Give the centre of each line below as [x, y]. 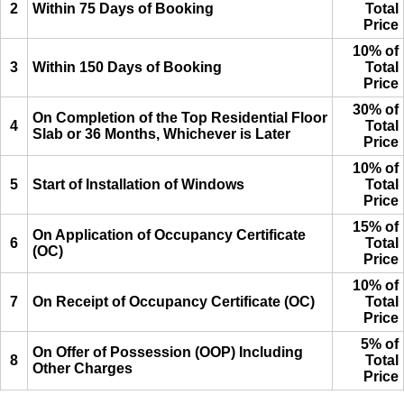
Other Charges [83, 369]
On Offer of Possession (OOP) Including [168, 353]
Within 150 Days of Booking [127, 68]
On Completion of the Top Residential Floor [180, 118]
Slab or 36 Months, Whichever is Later [161, 134]
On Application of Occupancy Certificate [169, 235]
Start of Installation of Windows [138, 185]
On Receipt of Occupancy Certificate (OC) [174, 302]
